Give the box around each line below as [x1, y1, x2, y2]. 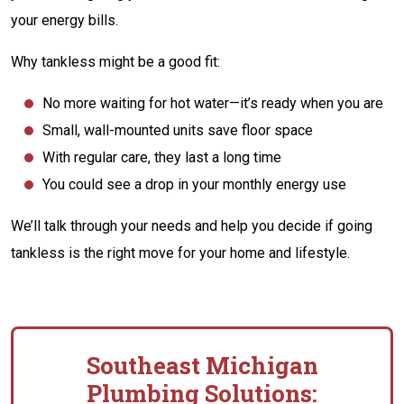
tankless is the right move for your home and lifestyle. [11, 244, 350, 262]
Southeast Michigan [86, 350, 318, 381]
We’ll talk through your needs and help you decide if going [11, 217, 372, 234]
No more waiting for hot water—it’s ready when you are [42, 95, 383, 112]
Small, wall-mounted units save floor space [42, 122, 313, 139]
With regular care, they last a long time [42, 149, 281, 166]
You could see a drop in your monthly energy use [42, 176, 346, 193]
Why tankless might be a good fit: [11, 53, 220, 70]
